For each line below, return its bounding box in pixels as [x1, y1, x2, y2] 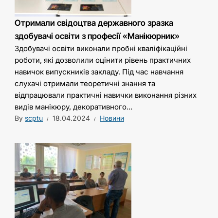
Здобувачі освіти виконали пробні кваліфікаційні [15, 44, 187, 54]
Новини [100, 114, 124, 123]
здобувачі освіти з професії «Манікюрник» [15, 31, 180, 41]
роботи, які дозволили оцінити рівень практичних [15, 55, 191, 65]
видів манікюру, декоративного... [15, 102, 132, 112]
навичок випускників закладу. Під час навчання [15, 67, 183, 77]
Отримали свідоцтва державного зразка [15, 18, 173, 28]
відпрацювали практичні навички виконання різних [15, 91, 197, 100]
